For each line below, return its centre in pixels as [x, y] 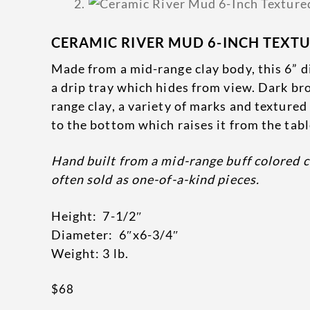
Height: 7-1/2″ [97, 216]
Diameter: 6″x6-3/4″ [115, 234]
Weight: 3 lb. [90, 253]
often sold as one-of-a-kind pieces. [155, 180]
